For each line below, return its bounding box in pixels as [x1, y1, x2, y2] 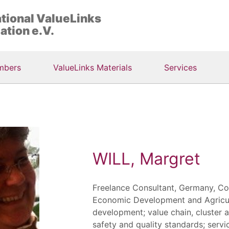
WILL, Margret [93, 148, 201, 169]
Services [164, 62, 197, 73]
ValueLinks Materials [53, 62, 132, 73]
